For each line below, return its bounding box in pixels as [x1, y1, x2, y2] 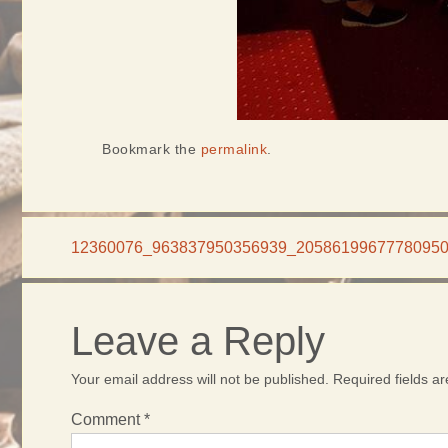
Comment [71, 411, 144, 429]
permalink [200, 141, 267, 157]
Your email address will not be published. [71, 371, 329, 387]
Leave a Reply [71, 318, 325, 363]
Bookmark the [102, 141, 201, 157]
